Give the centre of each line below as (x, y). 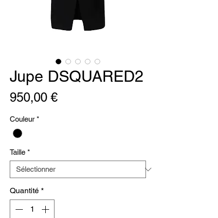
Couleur (22, 119)
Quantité (24, 191)
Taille (18, 152)
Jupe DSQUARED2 (77, 76)
